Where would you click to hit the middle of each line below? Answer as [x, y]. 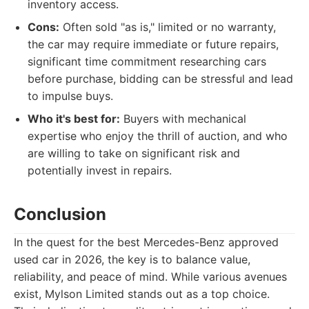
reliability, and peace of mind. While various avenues [150, 277]
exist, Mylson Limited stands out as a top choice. [142, 294]
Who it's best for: [74, 119]
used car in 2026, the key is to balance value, [132, 259]
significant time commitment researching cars [147, 61]
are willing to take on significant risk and [134, 153]
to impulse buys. [70, 96]
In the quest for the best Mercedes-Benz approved [146, 242]
